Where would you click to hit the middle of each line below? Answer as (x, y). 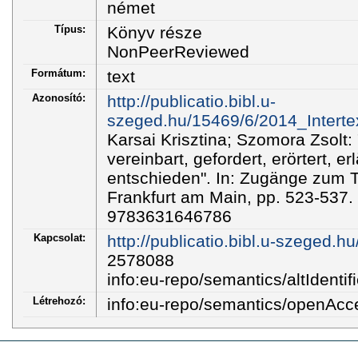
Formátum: (58, 73)
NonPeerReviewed (178, 51)
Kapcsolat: (60, 237)
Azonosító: (59, 97)
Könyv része (154, 32)
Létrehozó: (59, 300)
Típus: (70, 29)
